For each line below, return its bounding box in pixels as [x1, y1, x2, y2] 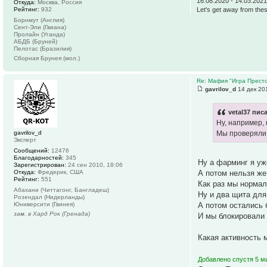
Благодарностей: [14, 154, 64, 162]
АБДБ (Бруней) [14, 38, 57, 45]
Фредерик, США [36, 169, 83, 176]
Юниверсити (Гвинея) [14, 201, 74, 208]
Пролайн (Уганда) [14, 31, 65, 38]
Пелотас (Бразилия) [14, 45, 72, 52]
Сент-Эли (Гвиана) [14, 24, 66, 31]
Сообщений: [14, 147, 49, 154]
